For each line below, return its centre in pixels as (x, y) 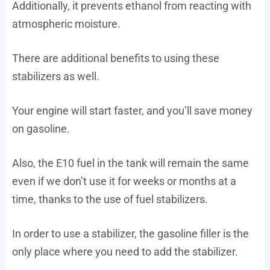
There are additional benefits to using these (116, 58)
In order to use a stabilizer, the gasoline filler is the (130, 234)
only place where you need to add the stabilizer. (125, 252)
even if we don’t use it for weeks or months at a (124, 181)
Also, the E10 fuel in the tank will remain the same (130, 163)
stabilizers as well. (56, 77)
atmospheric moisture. (66, 24)
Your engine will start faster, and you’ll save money (132, 111)
